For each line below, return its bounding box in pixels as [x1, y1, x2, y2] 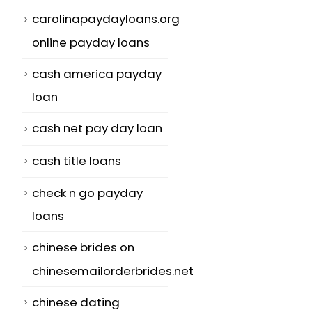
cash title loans [32, 152, 121, 169]
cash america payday [32, 65, 162, 82]
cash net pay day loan [32, 120, 162, 137]
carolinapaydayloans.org [32, 10, 180, 28]
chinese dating [32, 293, 120, 311]
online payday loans [32, 33, 150, 51]
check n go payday [32, 184, 143, 201]
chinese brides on [32, 239, 134, 256]
